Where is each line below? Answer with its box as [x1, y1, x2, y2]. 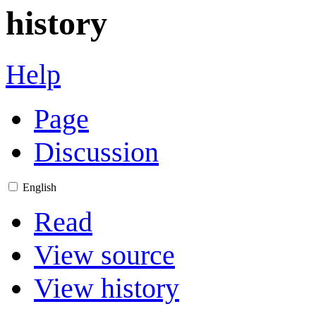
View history [34, 272, 179, 304]
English [23, 181, 56, 193]
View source [34, 238, 175, 271]
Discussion [34, 135, 159, 168]
